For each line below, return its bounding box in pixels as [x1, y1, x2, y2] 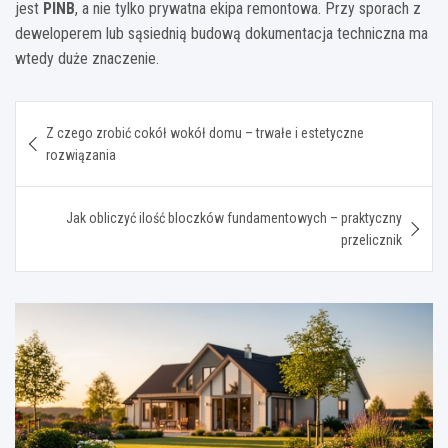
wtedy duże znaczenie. [15, 48, 159, 68]
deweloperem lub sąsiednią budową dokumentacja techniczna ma [15, 23, 428, 43]
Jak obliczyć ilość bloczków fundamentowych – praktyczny [66, 209, 402, 226]
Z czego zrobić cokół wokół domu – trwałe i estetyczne [46, 124, 364, 141]
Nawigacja [14, 100, 141, 130]
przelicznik [341, 231, 402, 248]
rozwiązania [46, 146, 116, 163]
